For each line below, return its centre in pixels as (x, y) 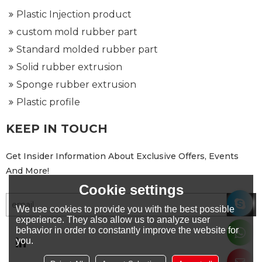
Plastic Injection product (74, 14)
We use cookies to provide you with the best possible (125, 209)
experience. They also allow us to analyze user (113, 219)
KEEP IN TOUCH (57, 129)
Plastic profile (48, 102)
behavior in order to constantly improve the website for (127, 230)
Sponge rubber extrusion (76, 85)
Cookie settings (131, 189)
